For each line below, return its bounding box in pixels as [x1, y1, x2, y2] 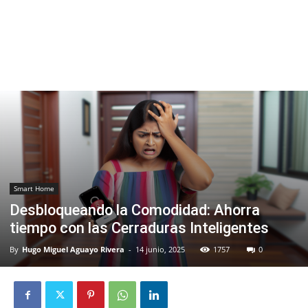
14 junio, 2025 [135, 244, 185, 255]
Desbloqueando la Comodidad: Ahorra [10, 201, 260, 219]
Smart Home [14, 184, 54, 194]
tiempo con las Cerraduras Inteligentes [10, 219, 269, 237]
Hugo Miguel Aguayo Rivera [22, 244, 124, 255]
